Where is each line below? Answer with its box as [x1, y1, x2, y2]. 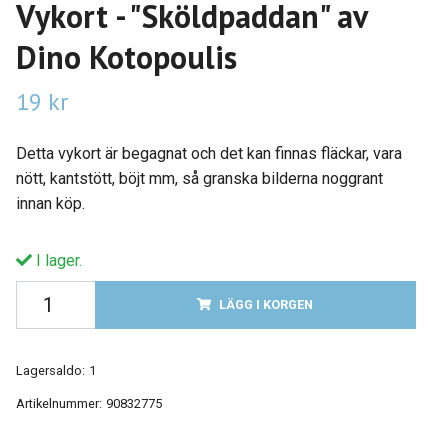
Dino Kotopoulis [15, 35, 237, 78]
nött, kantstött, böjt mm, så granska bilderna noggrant [15, 168, 383, 188]
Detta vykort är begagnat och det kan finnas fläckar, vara [15, 143, 402, 163]
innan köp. [15, 193, 85, 213]
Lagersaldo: [15, 362, 85, 378]
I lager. [31, 250, 82, 270]
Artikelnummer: [15, 395, 102, 411]
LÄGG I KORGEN [219, 296, 314, 312]
